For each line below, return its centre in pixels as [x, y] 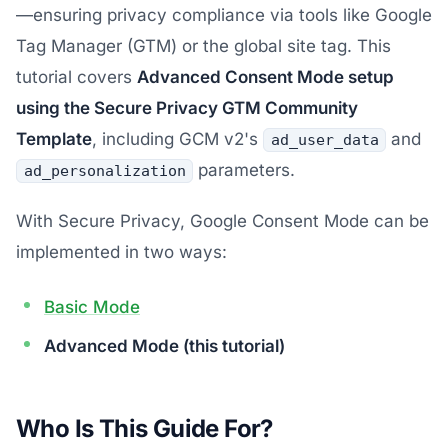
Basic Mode [92, 307]
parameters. [244, 170]
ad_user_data [324, 140]
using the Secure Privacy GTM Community [187, 108]
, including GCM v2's [177, 139]
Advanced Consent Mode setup [265, 77]
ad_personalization [104, 171]
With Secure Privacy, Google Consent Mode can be [222, 221]
